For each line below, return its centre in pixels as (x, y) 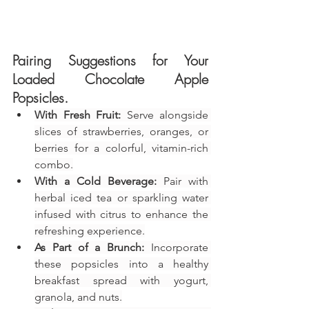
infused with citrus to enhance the (121, 215)
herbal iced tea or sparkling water (121, 198)
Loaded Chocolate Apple (110, 79)
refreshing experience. (90, 231)
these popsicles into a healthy (121, 264)
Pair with (182, 181)
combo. (54, 165)
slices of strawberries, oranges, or (121, 132)
